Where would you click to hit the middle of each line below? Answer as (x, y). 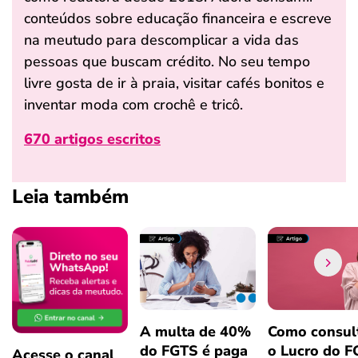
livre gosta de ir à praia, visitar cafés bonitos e (174, 83)
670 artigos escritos (92, 139)
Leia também (70, 197)
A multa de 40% (195, 332)
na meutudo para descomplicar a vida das (161, 40)
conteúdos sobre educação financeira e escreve (178, 18)
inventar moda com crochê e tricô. (133, 105)
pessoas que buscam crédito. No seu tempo (167, 62)
